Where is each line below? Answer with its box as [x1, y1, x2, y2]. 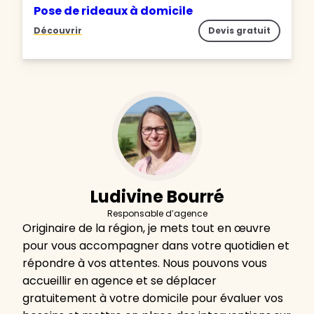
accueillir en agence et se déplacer [22, 273, 217, 289]
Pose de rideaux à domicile [34, 3, 193, 20]
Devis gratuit [208, 25, 271, 37]
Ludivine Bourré [90, 185, 224, 209]
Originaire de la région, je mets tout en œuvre [22, 220, 271, 237]
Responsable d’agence [107, 207, 207, 220]
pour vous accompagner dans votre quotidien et [22, 238, 289, 254]
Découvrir [34, 25, 82, 37]
